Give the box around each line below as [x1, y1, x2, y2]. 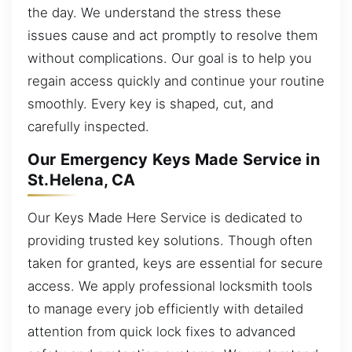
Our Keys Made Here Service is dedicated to [27, 209, 302, 225]
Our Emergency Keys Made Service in [27, 150, 320, 170]
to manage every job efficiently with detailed [27, 300, 303, 317]
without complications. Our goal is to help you [27, 49, 312, 66]
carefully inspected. [27, 118, 149, 134]
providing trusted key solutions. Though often [27, 232, 313, 248]
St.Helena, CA [27, 170, 136, 190]
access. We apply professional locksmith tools [27, 277, 313, 294]
